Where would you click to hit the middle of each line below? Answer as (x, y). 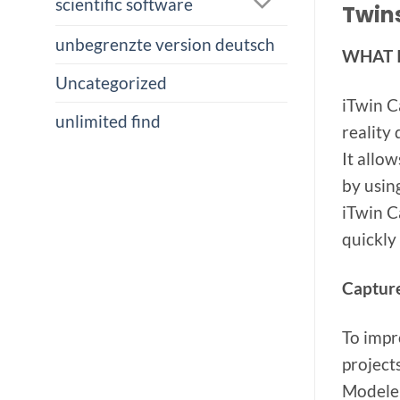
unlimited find (108, 121)
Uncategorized (111, 83)
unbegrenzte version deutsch (165, 45)
